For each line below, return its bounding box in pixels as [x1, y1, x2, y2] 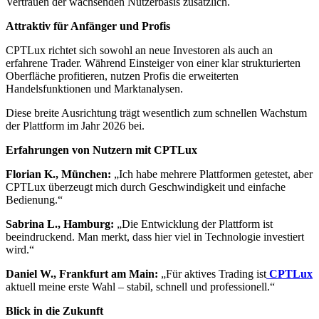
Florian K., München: [6, 168, 111, 181]
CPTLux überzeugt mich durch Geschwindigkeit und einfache [6, 181, 286, 194]
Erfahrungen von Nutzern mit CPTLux [6, 144, 197, 157]
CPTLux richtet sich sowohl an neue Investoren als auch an [6, 44, 273, 57]
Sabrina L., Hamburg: [6, 218, 114, 231]
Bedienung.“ [6, 194, 63, 206]
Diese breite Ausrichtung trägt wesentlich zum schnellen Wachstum [6, 107, 307, 120]
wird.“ [6, 244, 34, 256]
